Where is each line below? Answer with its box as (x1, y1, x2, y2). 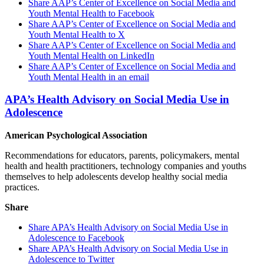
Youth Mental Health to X (28, 29, 125, 39)
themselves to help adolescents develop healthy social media (5, 171, 227, 182)
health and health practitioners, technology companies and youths (5, 161, 246, 171)
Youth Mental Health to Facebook (28, 8, 154, 18)
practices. (5, 182, 39, 193)
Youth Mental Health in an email (28, 71, 149, 82)
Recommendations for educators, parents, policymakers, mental (5, 150, 239, 161)
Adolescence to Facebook (28, 233, 124, 243)
